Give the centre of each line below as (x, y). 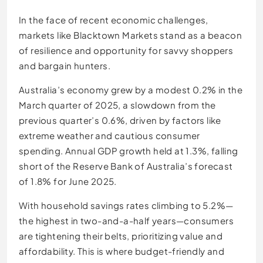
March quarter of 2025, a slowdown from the (117, 105)
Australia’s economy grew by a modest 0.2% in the (131, 90)
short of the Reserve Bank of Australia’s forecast (126, 166)
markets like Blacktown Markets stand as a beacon (131, 35)
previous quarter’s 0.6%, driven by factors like (120, 120)
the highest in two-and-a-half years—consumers (126, 221)
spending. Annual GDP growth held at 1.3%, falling (129, 151)
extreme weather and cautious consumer (109, 136)
